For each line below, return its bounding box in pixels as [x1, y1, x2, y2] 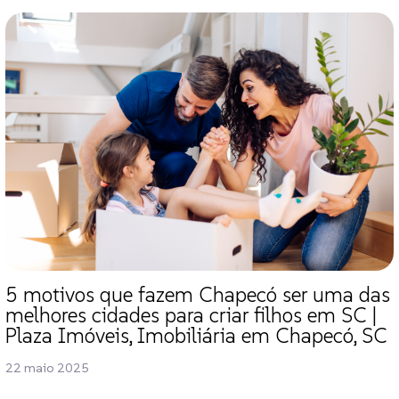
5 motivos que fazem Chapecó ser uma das [5, 281, 390, 309]
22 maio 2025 [5, 360, 89, 377]
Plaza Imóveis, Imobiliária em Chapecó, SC [5, 322, 387, 350]
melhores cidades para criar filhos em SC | [5, 302, 377, 330]
